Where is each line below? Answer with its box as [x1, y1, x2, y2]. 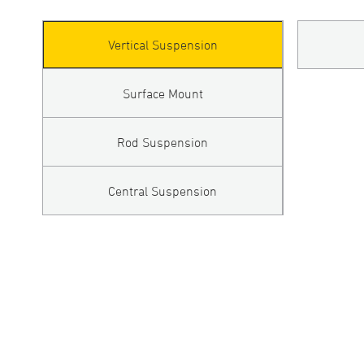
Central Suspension [108, 183, 218, 198]
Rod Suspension [117, 134, 209, 149]
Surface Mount [122, 85, 203, 101]
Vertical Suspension [107, 37, 218, 53]
